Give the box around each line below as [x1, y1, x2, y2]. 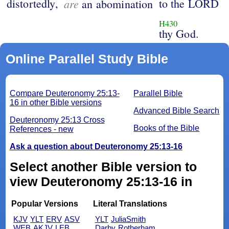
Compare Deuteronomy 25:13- [9, 89, 120, 98]
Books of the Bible [133, 124, 200, 133]
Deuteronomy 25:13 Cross [9, 116, 105, 125]
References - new [9, 125, 74, 134]
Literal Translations [93, 199, 167, 209]
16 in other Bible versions [9, 98, 102, 107]
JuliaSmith [110, 214, 146, 223]
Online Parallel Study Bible [5, 52, 168, 66]
